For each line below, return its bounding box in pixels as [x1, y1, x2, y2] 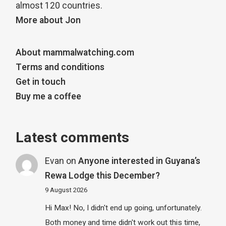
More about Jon [16, 14, 81, 27]
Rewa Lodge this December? [44, 169, 160, 183]
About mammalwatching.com [16, 46, 135, 60]
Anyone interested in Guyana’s [78, 155, 200, 168]
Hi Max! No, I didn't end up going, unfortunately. [44, 202, 202, 213]
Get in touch [16, 76, 66, 89]
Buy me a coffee [16, 90, 82, 103]
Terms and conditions [16, 61, 105, 74]
